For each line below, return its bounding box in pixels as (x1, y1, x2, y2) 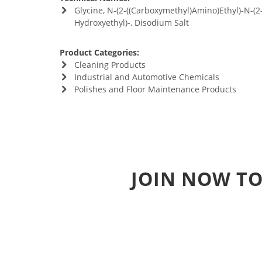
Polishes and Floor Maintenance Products (74, 84, 236, 95)
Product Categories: (60, 47, 139, 58)
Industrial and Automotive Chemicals (74, 71, 219, 82)
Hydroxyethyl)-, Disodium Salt (74, 17, 189, 28)
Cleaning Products (74, 59, 146, 70)
